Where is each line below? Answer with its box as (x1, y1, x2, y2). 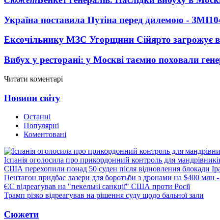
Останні (24, 112, 51, 121)
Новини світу (4, 92, 60, 103)
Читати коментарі (4, 74, 63, 83)
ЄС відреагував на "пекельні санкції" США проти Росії (4, 182, 190, 191)
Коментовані (24, 130, 66, 139)
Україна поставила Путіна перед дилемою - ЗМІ (4, 14, 209, 25)
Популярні (24, 121, 59, 130)
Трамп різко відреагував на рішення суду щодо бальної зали (4, 191, 204, 200)
